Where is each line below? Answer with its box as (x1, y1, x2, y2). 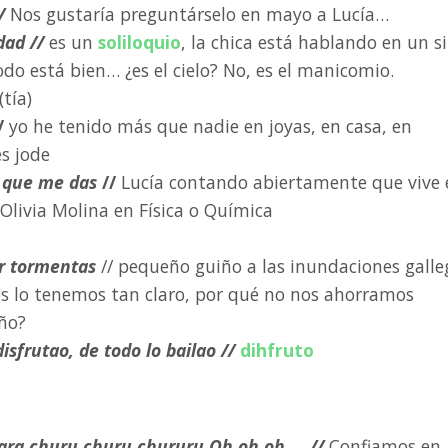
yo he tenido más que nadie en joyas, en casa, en (4, 114, 412, 138)
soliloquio (98, 30, 181, 54)
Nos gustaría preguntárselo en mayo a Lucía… (10, 2, 389, 26)
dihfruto (240, 338, 314, 362)
